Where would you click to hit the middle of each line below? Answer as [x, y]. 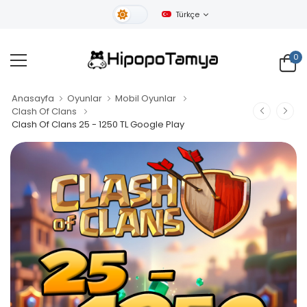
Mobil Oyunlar [146, 98]
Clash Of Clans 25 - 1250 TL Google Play [98, 124]
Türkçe [187, 14]
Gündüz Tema [193, 19]
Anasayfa [33, 98]
